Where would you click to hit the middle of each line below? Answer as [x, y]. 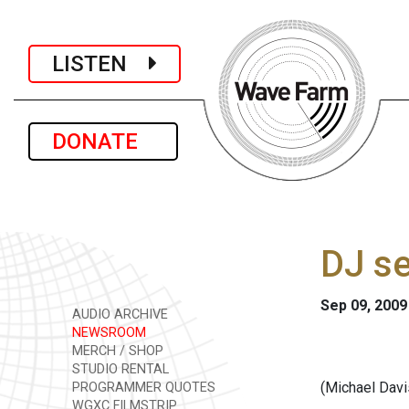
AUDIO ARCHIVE [118, 315]
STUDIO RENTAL [119, 369]
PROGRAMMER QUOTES [142, 388]
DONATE [103, 142]
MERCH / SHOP [116, 351]
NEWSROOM [107, 333]
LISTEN [100, 63]
